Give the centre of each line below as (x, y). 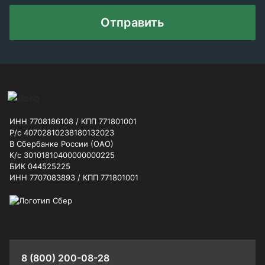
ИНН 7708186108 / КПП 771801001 (73, 121)
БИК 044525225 (40, 166)
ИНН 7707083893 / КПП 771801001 (74, 177)
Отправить (132, 22)
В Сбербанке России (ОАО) (62, 143)
